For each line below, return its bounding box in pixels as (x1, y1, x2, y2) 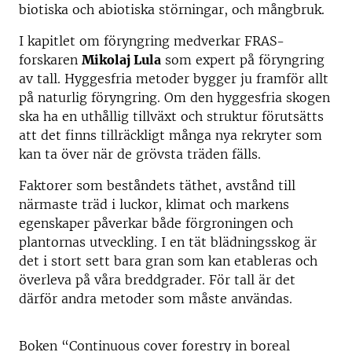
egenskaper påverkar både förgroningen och (19, 215, 293, 231)
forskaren (19, 52, 82, 68)
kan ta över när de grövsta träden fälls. (19, 146, 261, 162)
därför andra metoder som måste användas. (19, 291, 292, 306)
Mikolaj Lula (82, 52, 161, 68)
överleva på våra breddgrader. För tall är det (19, 272, 295, 288)
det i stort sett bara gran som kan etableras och (19, 253, 317, 269)
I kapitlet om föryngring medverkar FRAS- (19, 33, 284, 49)
